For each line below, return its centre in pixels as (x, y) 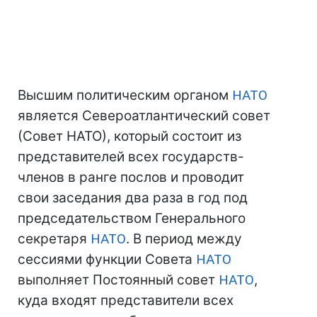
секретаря (54, 239)
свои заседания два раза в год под (133, 198)
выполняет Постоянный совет (118, 280)
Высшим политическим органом (125, 95)
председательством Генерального (132, 218)
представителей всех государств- (131, 157)
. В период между (184, 239)
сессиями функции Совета (107, 259)
